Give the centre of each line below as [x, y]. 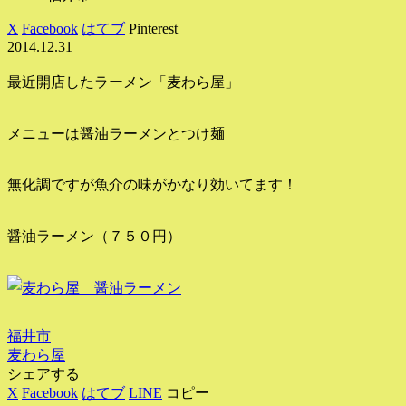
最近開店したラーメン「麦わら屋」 [123, 82]
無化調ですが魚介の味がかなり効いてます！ [152, 185]
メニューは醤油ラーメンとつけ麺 [116, 133]
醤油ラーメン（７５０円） [94, 237]
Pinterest [153, 28]
